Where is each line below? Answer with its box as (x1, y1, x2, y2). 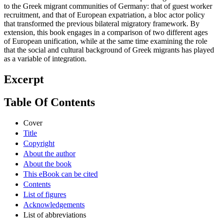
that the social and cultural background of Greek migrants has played (4, 46, 214, 54)
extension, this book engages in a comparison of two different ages (4, 28, 208, 37)
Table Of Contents (4, 96, 95, 109)
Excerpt (4, 73, 44, 86)
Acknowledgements (23, 200, 85, 209)
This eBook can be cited (23, 169, 98, 178)
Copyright (23, 139, 54, 147)
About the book (23, 159, 72, 168)
